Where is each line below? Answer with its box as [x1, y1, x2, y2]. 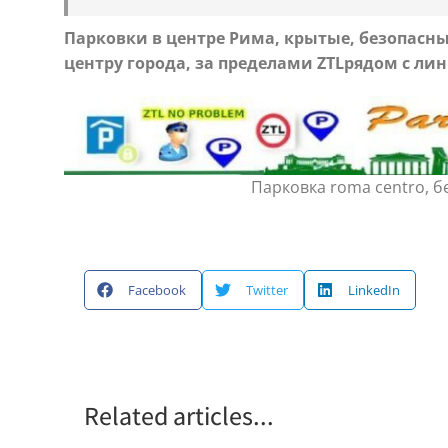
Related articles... [83, 398, 274, 433]
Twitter [245, 280, 288, 299]
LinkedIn [347, 280, 400, 299]
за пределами [194, 51, 317, 74]
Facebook [127, 280, 186, 299]
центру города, [63, 51, 195, 74]
